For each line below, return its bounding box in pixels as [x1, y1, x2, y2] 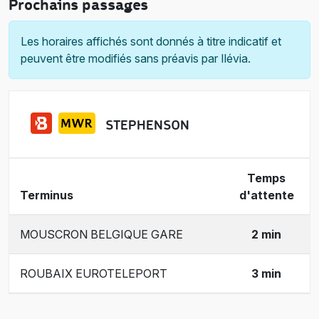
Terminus [20, 187, 73, 202]
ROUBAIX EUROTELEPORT [20, 266, 167, 281]
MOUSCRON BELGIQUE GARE [20, 226, 183, 241]
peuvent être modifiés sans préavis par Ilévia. [21, 51, 251, 66]
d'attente [239, 187, 294, 202]
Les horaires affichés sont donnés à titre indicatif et [21, 34, 281, 48]
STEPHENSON [105, 117, 190, 132]
